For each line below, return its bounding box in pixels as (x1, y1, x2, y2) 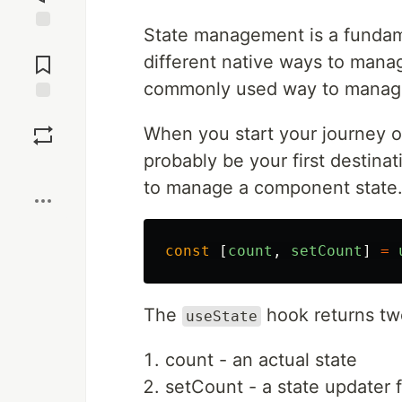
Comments (12, 49, 74, 66)
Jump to (19, 34, 67, 50)
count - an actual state (165, 349, 357, 371)
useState (186, 308, 258, 325)
